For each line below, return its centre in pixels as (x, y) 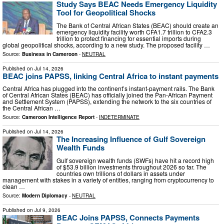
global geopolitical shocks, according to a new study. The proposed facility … (106, 44)
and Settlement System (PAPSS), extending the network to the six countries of (107, 101)
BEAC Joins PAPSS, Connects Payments (128, 217)
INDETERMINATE (119, 117)
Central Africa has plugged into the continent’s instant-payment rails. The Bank (108, 88)
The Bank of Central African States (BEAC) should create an (137, 25)
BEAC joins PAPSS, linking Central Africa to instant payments (110, 76)
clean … (14, 186)
